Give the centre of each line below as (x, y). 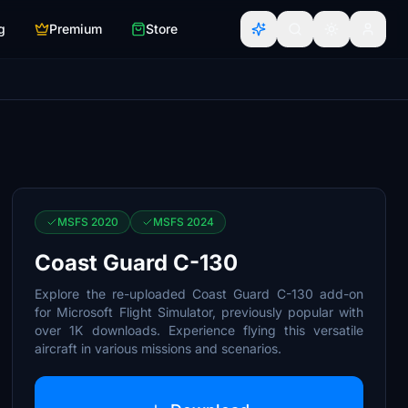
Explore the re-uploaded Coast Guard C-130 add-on (199, 294)
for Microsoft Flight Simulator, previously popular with (199, 312)
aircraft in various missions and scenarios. (158, 348)
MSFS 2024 (184, 222)
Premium (76, 29)
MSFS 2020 (88, 222)
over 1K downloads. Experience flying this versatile (199, 330)
